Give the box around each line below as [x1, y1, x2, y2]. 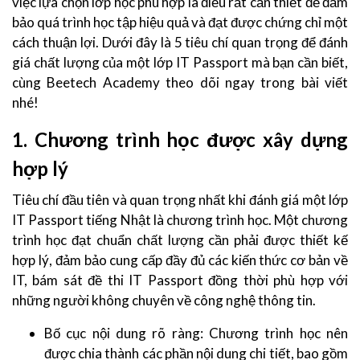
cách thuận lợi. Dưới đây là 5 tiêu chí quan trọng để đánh [12, 34, 348, 51]
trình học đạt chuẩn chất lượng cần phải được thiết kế [12, 231, 348, 248]
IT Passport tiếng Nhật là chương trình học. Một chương [12, 211, 348, 228]
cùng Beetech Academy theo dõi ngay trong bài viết [12, 74, 348, 91]
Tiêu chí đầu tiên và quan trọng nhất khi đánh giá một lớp [12, 191, 348, 208]
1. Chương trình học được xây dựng [12, 128, 348, 151]
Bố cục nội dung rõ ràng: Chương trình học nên [44, 325, 348, 342]
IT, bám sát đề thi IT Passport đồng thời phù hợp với [12, 272, 348, 288]
